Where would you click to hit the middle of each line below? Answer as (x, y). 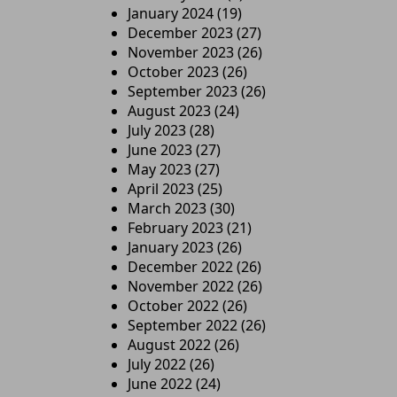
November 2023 (181, 52)
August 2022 (169, 345)
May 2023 (160, 169)
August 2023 (169, 111)
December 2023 (180, 33)
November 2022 (181, 286)
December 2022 (180, 267)
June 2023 (160, 150)
